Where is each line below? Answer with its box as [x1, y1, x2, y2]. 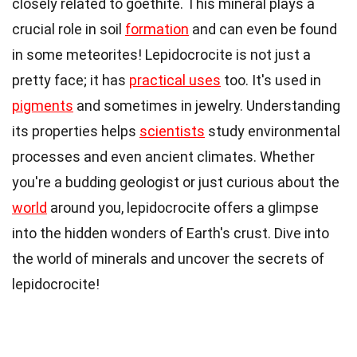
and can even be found [189, 21, 337, 38]
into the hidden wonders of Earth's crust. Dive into [12, 225, 329, 242]
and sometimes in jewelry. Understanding [73, 97, 340, 115]
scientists [139, 123, 205, 140]
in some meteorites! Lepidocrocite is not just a [12, 46, 311, 64]
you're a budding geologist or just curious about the [12, 174, 339, 191]
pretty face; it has [12, 72, 129, 89]
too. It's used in [221, 72, 321, 89]
